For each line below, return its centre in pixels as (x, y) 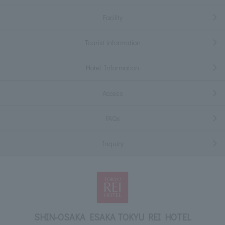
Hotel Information (113, 68)
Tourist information (113, 43)
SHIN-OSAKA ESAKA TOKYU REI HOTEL (113, 217)
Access (113, 93)
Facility (113, 17)
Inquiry (113, 144)
